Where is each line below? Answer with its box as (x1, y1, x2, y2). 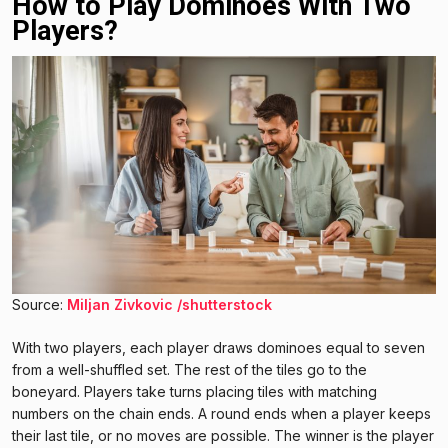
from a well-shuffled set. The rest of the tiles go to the (12, 360, 367, 378)
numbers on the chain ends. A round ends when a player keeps (12, 404, 431, 422)
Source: (12, 295, 67, 313)
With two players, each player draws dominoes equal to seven (12, 338, 425, 356)
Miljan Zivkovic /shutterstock (67, 295, 272, 313)
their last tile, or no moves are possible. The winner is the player (12, 426, 434, 444)
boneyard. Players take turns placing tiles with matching (12, 382, 377, 400)
